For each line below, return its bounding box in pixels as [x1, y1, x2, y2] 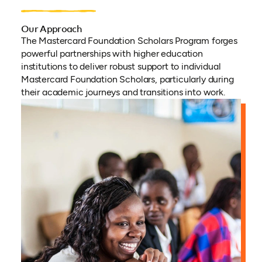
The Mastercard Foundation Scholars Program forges [20, 35, 238, 47]
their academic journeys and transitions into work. [20, 87, 225, 98]
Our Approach [20, 25, 82, 35]
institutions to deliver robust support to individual [20, 61, 221, 73]
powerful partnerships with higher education [20, 48, 203, 60]
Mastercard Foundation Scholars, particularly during [20, 74, 234, 85]
